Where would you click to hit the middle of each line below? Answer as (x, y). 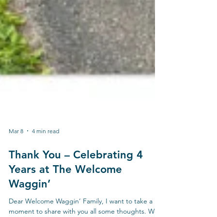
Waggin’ (30, 209)
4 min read (46, 156)
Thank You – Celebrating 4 (76, 180)
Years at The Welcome (65, 195)
